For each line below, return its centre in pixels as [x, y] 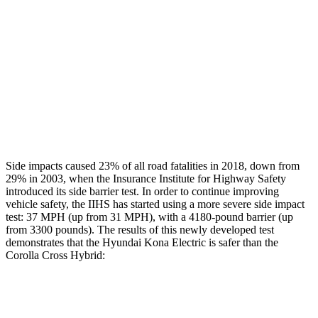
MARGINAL [240, 120]
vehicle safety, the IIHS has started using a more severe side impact [155, 204]
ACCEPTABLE [155, 120]
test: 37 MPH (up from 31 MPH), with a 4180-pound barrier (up [149, 216]
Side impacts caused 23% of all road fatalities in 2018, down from [153, 165]
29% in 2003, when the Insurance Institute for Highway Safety [146, 178]
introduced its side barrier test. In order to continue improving [142, 191]
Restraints [74, 120]
